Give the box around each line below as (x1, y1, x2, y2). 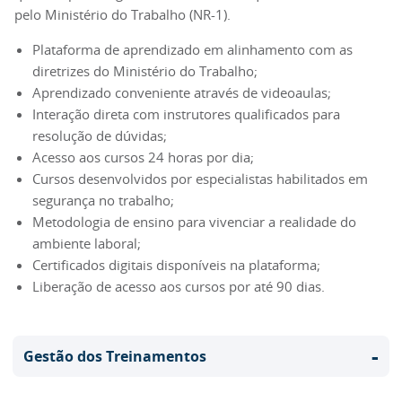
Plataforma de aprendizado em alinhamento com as (32, 40, 353, 59)
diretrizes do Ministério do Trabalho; (32, 62, 258, 81)
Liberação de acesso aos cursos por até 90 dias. (32, 277, 325, 296)
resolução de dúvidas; (32, 127, 167, 145)
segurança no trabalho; (32, 191, 174, 210)
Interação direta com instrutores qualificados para (32, 105, 340, 124)
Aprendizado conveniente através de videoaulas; (32, 83, 331, 102)
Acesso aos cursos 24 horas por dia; (32, 148, 254, 167)
